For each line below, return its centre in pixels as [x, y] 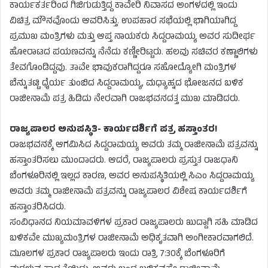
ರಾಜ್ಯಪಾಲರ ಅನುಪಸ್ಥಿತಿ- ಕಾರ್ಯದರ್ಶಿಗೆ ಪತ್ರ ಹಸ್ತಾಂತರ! [113, 130]
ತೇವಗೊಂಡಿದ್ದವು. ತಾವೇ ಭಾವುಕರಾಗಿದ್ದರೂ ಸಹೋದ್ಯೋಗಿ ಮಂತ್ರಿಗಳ [123, 69]
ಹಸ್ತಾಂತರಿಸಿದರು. [38, 208]
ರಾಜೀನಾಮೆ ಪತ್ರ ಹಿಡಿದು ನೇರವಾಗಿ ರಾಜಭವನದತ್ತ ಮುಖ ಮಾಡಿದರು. [125, 100]
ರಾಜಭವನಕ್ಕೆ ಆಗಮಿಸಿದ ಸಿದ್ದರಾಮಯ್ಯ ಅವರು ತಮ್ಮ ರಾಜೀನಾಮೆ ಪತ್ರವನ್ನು [134, 146]
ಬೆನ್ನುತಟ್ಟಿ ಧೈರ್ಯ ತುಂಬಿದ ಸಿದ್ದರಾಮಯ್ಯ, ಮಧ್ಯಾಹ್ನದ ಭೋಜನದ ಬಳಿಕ [127, 84]
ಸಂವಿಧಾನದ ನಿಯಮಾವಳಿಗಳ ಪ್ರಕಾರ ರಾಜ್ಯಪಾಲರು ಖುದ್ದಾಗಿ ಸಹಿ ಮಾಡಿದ [134, 224]
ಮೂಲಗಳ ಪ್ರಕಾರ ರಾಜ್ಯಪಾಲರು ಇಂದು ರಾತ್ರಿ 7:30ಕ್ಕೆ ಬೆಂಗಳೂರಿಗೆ [117, 255]
